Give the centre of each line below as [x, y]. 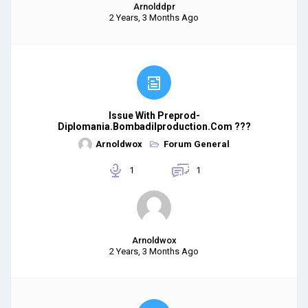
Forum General [197, 144]
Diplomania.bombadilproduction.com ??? [154, 126]
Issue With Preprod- [154, 115]
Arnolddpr [154, 7]
